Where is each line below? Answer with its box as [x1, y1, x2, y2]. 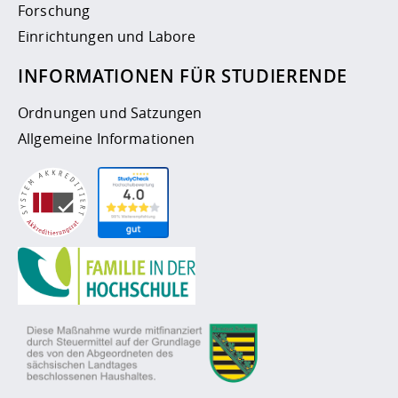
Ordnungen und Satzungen [18, 103, 203, 123]
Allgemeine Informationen [18, 129, 195, 149]
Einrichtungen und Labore [18, 27, 196, 47]
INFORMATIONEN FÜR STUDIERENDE [18, 64, 348, 89]
